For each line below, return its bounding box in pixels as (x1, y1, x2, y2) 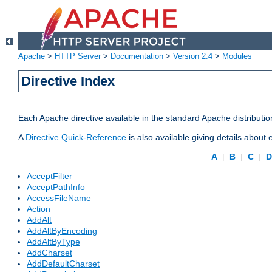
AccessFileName (27, 193, 91, 203)
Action (27, 204, 50, 214)
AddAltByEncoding (27, 226, 97, 236)
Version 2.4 (173, 52, 212, 61)
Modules (222, 52, 252, 61)
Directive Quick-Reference (25, 132, 126, 143)
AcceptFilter (27, 171, 72, 182)
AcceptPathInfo (27, 182, 85, 192)
